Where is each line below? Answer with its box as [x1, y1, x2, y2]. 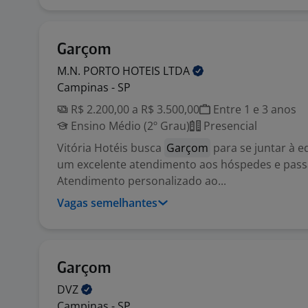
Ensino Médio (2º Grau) [68, 118, 190, 133]
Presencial [201, 118, 257, 133]
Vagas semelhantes [57, 195, 157, 210]
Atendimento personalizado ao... [57, 173, 226, 188]
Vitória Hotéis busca [57, 140, 164, 155]
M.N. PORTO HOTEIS [57, 63, 163, 78]
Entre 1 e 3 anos [210, 102, 296, 117]
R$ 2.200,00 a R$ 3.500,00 [68, 102, 199, 117]
